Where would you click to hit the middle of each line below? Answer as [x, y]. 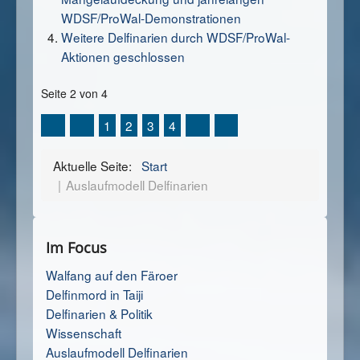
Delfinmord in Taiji [94, 294]
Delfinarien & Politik [99, 313]
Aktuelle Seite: [96, 165]
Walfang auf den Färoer [112, 274]
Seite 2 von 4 [74, 93]
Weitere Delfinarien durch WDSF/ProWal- [176, 37]
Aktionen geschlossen [123, 56]
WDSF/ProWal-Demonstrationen [151, 17]
